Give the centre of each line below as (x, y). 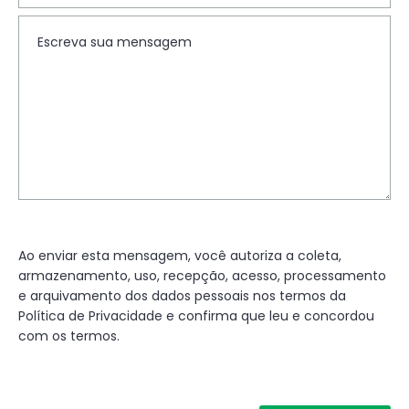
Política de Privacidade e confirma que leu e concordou (196, 316)
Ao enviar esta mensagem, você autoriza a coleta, (180, 256)
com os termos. (69, 336)
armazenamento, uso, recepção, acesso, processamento (202, 276)
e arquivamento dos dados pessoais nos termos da (182, 296)
